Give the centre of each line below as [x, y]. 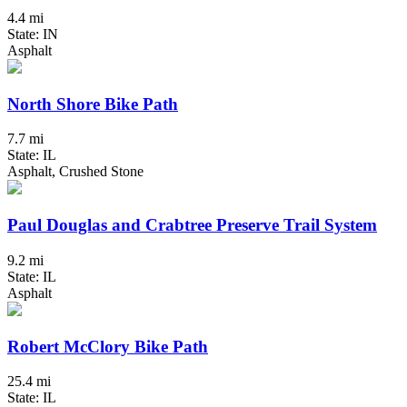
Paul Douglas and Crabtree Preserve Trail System [192, 225]
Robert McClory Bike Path [108, 346]
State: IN [33, 34]
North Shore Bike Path [93, 104]
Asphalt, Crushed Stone [75, 172]
